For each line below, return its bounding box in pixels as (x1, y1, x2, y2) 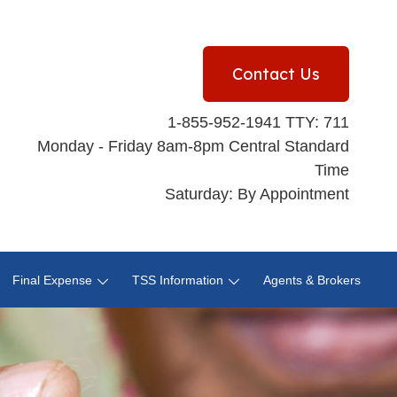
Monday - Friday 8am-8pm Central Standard (37, 136, 350, 155)
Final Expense (12, 273, 92, 288)
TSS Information (132, 273, 223, 288)
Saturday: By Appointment (165, 184, 350, 203)
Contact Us (232, 63, 321, 84)
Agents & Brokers (263, 273, 361, 288)
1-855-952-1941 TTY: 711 (167, 113, 350, 131)
